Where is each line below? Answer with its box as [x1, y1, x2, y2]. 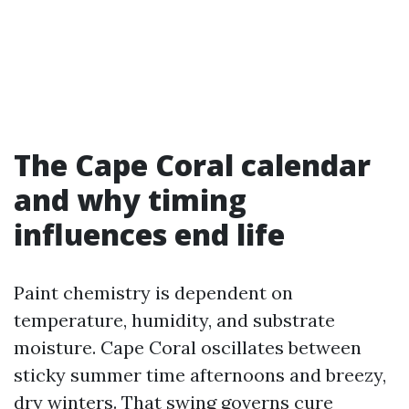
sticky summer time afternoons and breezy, [14, 363, 386, 386]
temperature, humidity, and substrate [14, 309, 335, 331]
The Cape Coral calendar [14, 145, 371, 184]
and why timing [14, 180, 246, 219]
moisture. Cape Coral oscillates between [14, 336, 362, 359]
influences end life [14, 215, 285, 254]
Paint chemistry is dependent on [14, 281, 293, 304]
